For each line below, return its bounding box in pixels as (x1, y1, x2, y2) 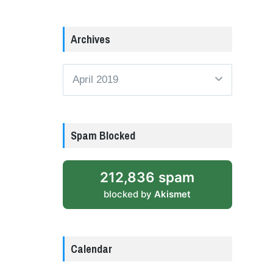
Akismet (154, 188, 191, 200)
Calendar (70, 241, 112, 257)
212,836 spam (100, 168, 195, 185)
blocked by (104, 188, 155, 200)
